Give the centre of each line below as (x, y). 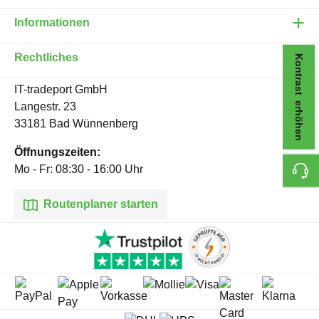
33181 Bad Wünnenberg (76, 123)
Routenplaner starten (99, 204)
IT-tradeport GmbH (61, 89)
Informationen (52, 22)
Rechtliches (46, 57)
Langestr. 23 (45, 106)
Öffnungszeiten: (57, 152)
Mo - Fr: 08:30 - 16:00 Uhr (79, 169)
